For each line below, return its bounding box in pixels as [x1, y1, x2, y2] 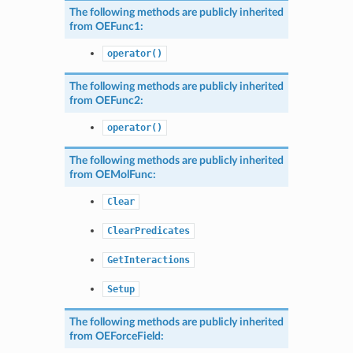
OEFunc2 [95, 94, 140, 106]
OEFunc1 [95, 20, 140, 32]
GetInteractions [106, 254, 190, 266]
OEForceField [95, 329, 161, 342]
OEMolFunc [95, 168, 153, 180]
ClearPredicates [106, 225, 190, 236]
